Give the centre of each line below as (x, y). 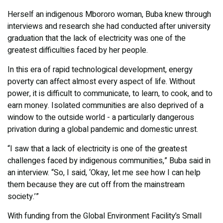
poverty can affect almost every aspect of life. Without (101, 82)
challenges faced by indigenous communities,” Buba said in (109, 161)
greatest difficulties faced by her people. (78, 51)
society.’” (23, 197)
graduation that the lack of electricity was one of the (97, 39)
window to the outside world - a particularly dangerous (101, 118)
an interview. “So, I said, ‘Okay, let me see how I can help (104, 173)
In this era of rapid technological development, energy (100, 70)
